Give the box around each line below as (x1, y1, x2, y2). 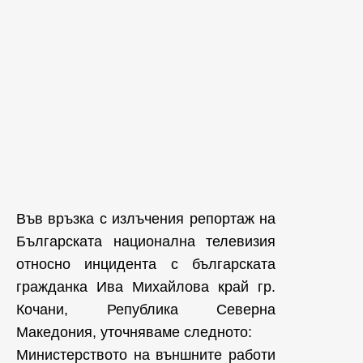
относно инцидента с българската (16, 256, 275, 272)
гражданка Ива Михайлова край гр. (16, 279, 275, 295)
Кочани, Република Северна (16, 301, 275, 318)
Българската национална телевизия (16, 233, 275, 250)
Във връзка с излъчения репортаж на (16, 211, 275, 227)
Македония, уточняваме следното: (16, 324, 252, 340)
